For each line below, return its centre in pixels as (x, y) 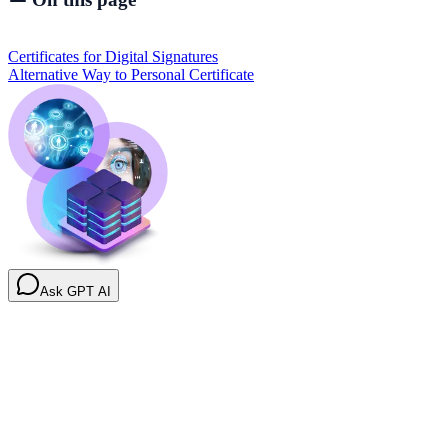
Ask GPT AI (75, 291)
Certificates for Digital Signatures (113, 56)
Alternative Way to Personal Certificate (131, 74)
